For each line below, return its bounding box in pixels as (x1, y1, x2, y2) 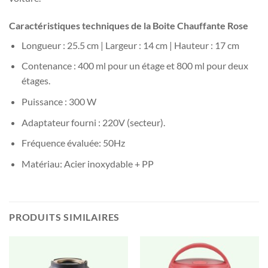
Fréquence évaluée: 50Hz (21, 137, 125, 149)
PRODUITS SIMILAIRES (9, 211, 120, 223)
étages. (21, 75, 50, 87)
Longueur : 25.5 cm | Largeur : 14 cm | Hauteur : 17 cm (21, 39, 239, 51)
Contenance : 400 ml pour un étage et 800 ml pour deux (21, 60, 248, 72)
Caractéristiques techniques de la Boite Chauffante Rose (9, 19, 248, 31)
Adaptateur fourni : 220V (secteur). (21, 116, 165, 128)
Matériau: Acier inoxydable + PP (21, 157, 154, 169)
